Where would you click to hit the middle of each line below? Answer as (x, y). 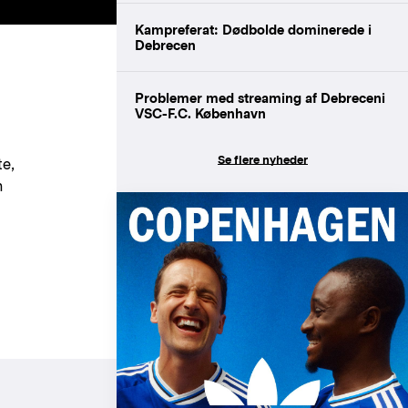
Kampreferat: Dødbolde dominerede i (253, 29)
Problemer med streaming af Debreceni (260, 97)
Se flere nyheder (262, 159)
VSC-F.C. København (200, 113)
